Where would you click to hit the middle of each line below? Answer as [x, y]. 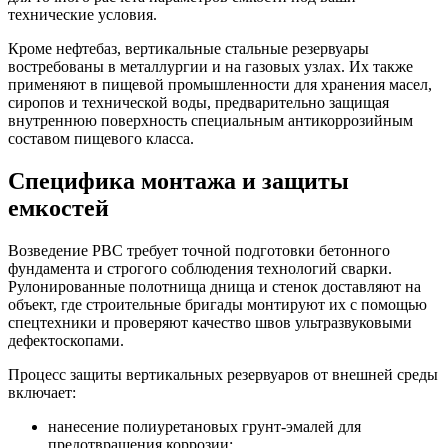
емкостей [58, 208]
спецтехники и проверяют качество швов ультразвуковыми [210, 323]
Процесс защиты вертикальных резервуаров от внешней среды [223, 375]
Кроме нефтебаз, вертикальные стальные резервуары [188, 49]
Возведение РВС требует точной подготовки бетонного [199, 251]
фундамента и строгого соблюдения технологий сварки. [200, 269]
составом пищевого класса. [101, 139]
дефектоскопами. [66, 341]
